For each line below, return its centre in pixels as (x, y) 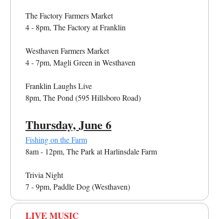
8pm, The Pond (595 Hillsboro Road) (83, 97)
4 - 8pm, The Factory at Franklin (76, 27)
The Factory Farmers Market (69, 15)
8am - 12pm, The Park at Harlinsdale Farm (91, 151)
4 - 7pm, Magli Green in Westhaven (80, 62)
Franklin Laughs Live (59, 86)
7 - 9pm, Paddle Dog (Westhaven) (78, 186)
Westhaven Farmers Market (67, 50)
